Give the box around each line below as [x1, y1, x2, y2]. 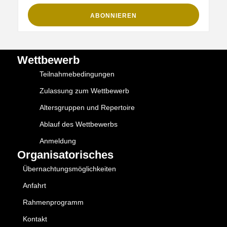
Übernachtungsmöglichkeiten [23, 165, 116, 173]
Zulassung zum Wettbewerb [40, 87, 129, 95]
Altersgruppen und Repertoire [40, 103, 135, 112]
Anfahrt [23, 181, 46, 190]
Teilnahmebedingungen [40, 70, 115, 79]
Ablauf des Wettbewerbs [40, 120, 118, 129]
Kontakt [23, 215, 47, 223]
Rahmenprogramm [23, 198, 84, 207]
